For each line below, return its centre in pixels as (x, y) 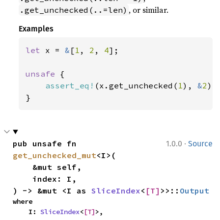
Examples (36, 28)
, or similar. (149, 10)
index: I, (23, 179)
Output (195, 190)
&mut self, (23, 167)
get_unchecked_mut (55, 155)
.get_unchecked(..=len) (74, 10)
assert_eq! (70, 85)
